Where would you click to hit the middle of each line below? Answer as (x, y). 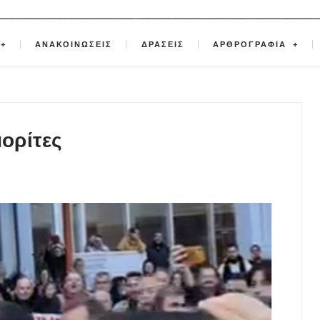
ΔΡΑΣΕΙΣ (162, 45)
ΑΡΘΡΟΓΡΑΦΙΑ (251, 45)
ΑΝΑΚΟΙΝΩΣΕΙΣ (74, 45)
